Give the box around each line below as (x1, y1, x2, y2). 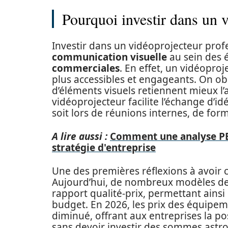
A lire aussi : (52, 130, 107, 143)
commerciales (52, 62, 120, 75)
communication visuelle (52, 50, 167, 64)
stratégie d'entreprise (52, 141, 156, 154)
